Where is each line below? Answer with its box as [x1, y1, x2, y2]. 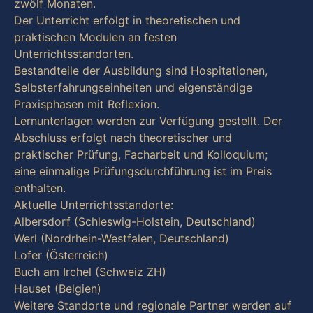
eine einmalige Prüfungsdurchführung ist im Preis [14, 164, 272, 179]
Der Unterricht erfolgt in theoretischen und [14, 13, 240, 28]
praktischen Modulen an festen [14, 30, 177, 45]
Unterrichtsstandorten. [14, 47, 133, 61]
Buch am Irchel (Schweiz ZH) [14, 265, 166, 279]
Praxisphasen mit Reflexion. [14, 97, 159, 112]
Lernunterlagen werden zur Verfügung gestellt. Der [14, 114, 282, 129]
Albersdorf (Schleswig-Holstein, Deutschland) [14, 214, 256, 229]
